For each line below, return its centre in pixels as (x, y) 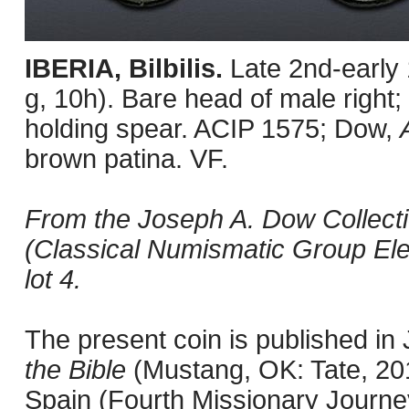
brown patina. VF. (126, 159)
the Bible (75, 370)
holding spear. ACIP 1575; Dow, (212, 129)
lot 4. (53, 279)
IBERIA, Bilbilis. (127, 68)
